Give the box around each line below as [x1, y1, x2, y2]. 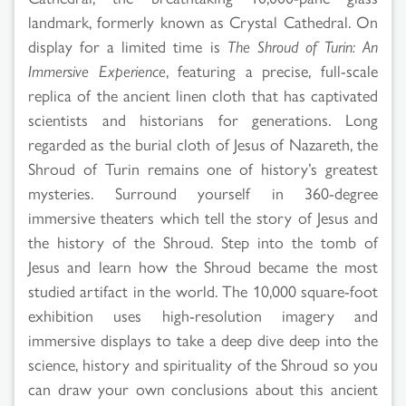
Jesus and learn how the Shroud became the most [28, 254, 378, 277]
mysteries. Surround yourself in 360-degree [28, 180, 378, 204]
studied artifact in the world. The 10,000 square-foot [28, 278, 378, 302]
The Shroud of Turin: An [227, 34, 379, 57]
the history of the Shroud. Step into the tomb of [28, 229, 378, 253]
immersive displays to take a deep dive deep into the [28, 327, 378, 351]
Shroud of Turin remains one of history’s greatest [28, 156, 378, 179]
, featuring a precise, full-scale [165, 58, 379, 82]
